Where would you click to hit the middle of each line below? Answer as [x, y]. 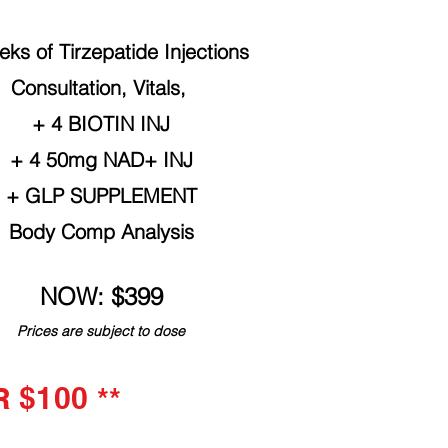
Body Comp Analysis [101, 231]
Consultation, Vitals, [101, 87]
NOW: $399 [101, 296]
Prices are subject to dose [101, 330]
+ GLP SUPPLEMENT [101, 195]
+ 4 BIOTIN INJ [101, 123]
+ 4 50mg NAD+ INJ [101, 159]
